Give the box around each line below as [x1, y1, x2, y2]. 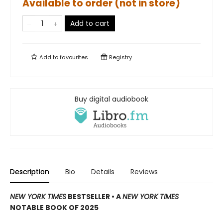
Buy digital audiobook [75, 94, 148, 105]
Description [10, 167, 49, 177]
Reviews [130, 167, 158, 177]
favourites [60, 53, 88, 62]
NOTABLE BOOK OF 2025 [10, 203, 99, 213]
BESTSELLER [66, 192, 111, 202]
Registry [108, 53, 132, 62]
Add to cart [70, 18, 110, 29]
